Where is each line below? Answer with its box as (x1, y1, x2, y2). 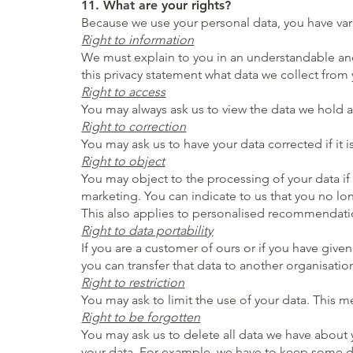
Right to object (81, 153, 165, 169)
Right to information (81, 32, 195, 47)
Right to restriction (81, 274, 185, 290)
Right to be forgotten (81, 309, 201, 325)
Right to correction (81, 118, 187, 134)
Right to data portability (81, 222, 214, 238)
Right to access (81, 84, 166, 99)
